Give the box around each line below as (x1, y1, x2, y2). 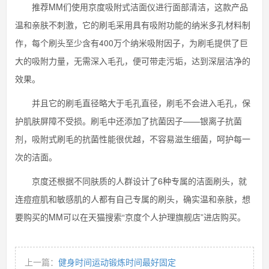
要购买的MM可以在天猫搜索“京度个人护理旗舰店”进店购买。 (15, 211, 246, 223)
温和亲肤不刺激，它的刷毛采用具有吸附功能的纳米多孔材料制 (15, 19, 250, 31)
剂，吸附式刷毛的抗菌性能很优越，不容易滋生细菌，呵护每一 (15, 133, 250, 145)
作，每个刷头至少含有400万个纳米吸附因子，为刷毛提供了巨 (15, 37, 248, 49)
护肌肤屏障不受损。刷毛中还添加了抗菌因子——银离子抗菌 (15, 115, 242, 127)
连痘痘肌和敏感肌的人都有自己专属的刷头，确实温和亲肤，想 (15, 193, 250, 205)
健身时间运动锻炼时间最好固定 (58, 256, 176, 268)
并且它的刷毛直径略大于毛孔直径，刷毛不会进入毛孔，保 (15, 97, 250, 109)
